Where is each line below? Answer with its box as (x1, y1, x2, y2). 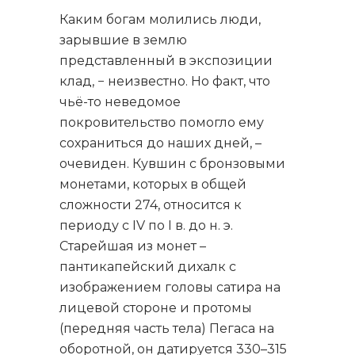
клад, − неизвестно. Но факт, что (59, 74, 270, 89)
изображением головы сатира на (59, 280, 281, 295)
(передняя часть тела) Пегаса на (59, 321, 274, 336)
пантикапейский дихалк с (59, 259, 236, 274)
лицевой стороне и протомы (59, 300, 252, 315)
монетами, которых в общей (59, 177, 246, 192)
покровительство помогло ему (59, 115, 264, 130)
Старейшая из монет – (59, 239, 206, 254)
